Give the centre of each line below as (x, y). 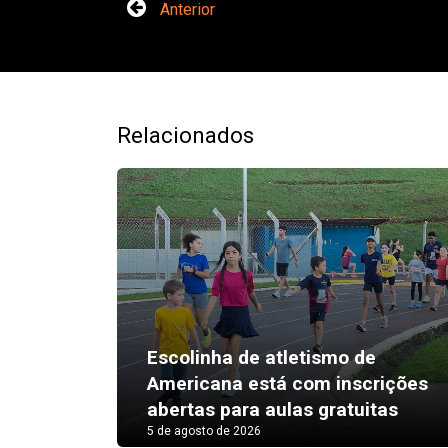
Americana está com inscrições (287, 383)
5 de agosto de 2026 (204, 431)
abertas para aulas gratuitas (272, 409)
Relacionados (185, 135)
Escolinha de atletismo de (261, 357)
